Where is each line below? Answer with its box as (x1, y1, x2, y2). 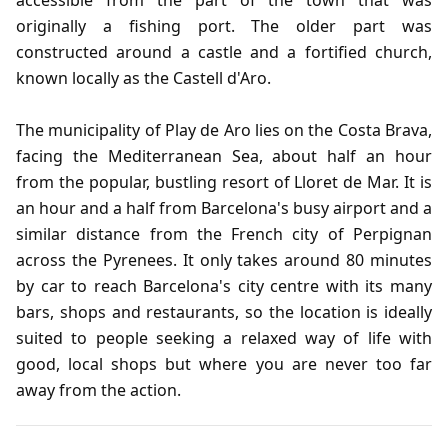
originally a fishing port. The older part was (16, 15, 432, 37)
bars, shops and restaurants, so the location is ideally (16, 301, 432, 323)
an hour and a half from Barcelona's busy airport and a (16, 197, 432, 219)
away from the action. (16, 379, 181, 401)
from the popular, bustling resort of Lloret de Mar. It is (16, 171, 432, 193)
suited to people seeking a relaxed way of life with (16, 327, 432, 349)
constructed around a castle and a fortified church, (16, 41, 432, 63)
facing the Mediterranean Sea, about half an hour (16, 145, 432, 167)
